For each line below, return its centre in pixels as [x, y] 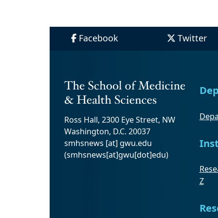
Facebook [98, 38]
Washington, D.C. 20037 [107, 131]
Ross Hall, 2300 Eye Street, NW [120, 119]
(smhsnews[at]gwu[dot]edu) [116, 154]
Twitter [192, 38]
